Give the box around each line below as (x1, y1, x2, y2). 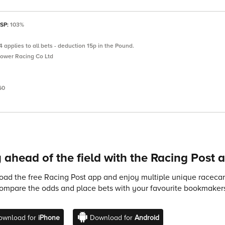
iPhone (38, 213, 60, 222)
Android (134, 213, 159, 222)
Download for (89, 213, 135, 222)
